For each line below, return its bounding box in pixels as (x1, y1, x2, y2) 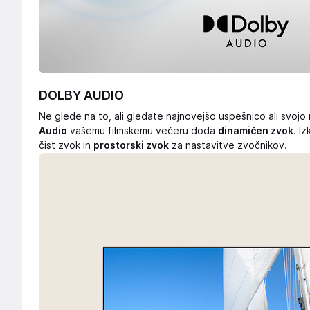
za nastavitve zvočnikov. (169, 140, 287, 152)
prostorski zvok (93, 140, 169, 152)
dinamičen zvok (218, 125, 293, 137)
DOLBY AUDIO (39, 88, 124, 103)
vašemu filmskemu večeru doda (67, 125, 218, 137)
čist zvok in (39, 140, 93, 152)
